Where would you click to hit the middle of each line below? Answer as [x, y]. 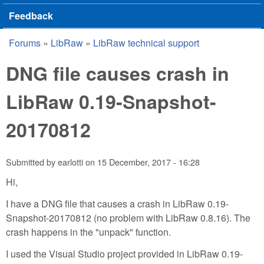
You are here [51, 52]
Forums [25, 43]
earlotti [70, 162]
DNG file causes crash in [118, 73]
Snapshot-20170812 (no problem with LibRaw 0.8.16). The [128, 217]
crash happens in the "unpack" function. [88, 232]
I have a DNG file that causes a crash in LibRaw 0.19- [117, 203]
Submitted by [32, 162]
